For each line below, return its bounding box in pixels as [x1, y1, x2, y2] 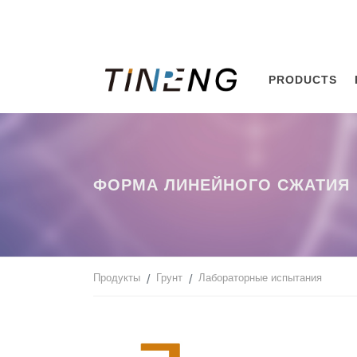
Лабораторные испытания [198, 272, 322, 284]
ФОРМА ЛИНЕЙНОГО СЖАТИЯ [93, 176, 350, 194]
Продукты [93, 272, 140, 284]
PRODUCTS [269, 73, 338, 86]
